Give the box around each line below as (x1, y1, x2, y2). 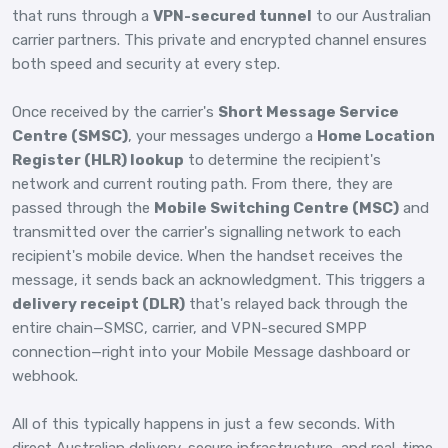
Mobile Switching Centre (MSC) (154, 198, 399, 217)
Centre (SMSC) (12, 126, 128, 145)
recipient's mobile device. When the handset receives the (12, 246, 403, 265)
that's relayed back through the (185, 294, 408, 313)
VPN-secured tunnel (153, 6, 312, 25)
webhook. (12, 366, 78, 385)
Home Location (317, 126, 435, 145)
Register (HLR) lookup (12, 150, 184, 169)
